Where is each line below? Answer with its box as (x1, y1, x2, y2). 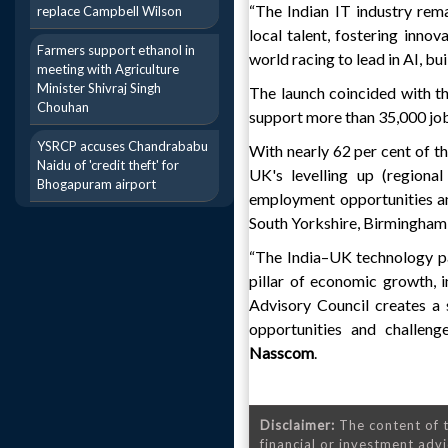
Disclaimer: (260, 417, 335, 433)
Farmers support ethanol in (37, 42, 195, 58)
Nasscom (249, 343, 314, 362)
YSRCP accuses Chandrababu (37, 138, 208, 154)
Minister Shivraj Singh (37, 80, 161, 96)
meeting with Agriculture (37, 61, 179, 77)
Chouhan (37, 99, 89, 115)
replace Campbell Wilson (37, 3, 182, 19)
